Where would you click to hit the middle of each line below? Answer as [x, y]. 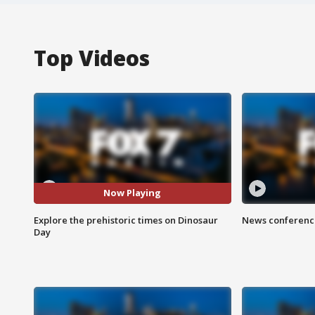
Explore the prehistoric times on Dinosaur [126, 220]
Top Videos [92, 58]
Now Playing [133, 193]
